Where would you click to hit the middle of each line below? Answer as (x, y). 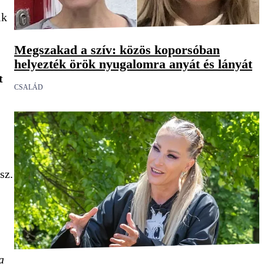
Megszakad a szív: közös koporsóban (117, 50)
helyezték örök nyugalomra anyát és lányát (133, 64)
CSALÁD (29, 88)
